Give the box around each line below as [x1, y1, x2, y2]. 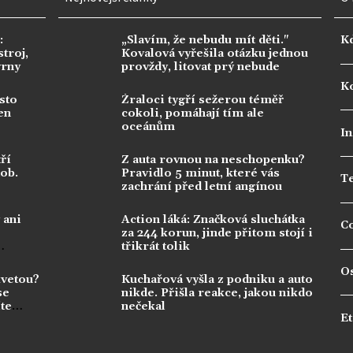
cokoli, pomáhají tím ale [121, 106, 264, 121]
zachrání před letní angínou [121, 179, 282, 194]
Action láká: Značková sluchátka [121, 212, 305, 227]
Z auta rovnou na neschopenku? [121, 152, 305, 167]
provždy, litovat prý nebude [121, 59, 280, 74]
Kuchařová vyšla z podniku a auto [121, 272, 313, 287]
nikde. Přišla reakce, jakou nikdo [121, 285, 313, 300]
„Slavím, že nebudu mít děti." [121, 32, 288, 47]
